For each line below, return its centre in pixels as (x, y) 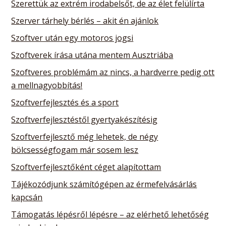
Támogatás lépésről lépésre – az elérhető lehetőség (110, 214)
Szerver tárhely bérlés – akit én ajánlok (85, 20)
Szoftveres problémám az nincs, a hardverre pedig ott (113, 72)
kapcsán (27, 197)
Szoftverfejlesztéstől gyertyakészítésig (84, 119)
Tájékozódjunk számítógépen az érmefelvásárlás (104, 184)
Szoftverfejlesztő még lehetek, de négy (85, 136)
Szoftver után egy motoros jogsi (72, 38)
